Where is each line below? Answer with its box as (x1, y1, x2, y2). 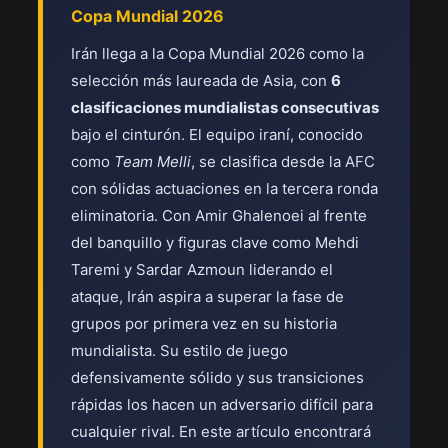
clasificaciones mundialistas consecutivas (71, 98, 379, 117)
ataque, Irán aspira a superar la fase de (71, 287, 344, 306)
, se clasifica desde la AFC (191, 152, 375, 171)
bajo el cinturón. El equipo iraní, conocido (71, 125, 363, 144)
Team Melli (114, 152, 191, 171)
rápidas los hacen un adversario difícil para (71, 395, 373, 414)
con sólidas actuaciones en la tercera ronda (71, 179, 378, 198)
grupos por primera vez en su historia (71, 314, 337, 333)
